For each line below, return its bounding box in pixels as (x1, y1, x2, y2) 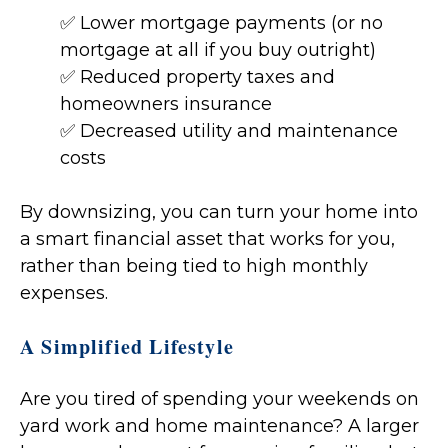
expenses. (20, 282, 108, 305)
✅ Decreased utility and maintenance (60, 120, 398, 143)
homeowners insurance (60, 93, 272, 116)
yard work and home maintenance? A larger (20, 415, 419, 438)
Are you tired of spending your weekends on (20, 388, 419, 411)
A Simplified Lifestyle (20, 332, 234, 362)
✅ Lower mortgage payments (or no (60, 12, 383, 35)
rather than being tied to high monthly (20, 255, 368, 278)
